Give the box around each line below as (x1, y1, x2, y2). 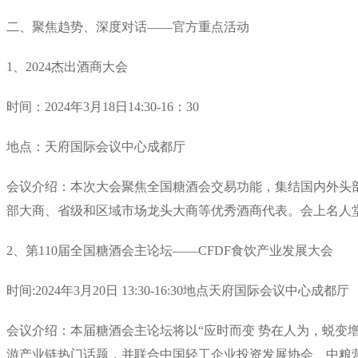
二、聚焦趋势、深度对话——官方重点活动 (6, 19, 249, 34)
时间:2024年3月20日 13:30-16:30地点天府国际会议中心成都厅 (6, 283, 349, 297)
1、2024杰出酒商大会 (6, 59, 128, 74)
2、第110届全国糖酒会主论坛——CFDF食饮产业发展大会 (6, 243, 333, 257)
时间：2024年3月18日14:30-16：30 (6, 99, 199, 113)
